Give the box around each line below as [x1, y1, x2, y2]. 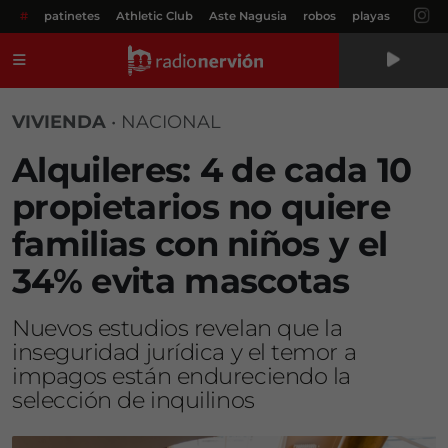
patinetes [44, 9, 100, 23]
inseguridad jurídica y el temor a [12, 338, 357, 366]
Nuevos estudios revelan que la [12, 314, 343, 342]
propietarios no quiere [12, 186, 391, 228]
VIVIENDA [12, 111, 106, 133]
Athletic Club [116, 9, 193, 23]
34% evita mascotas [12, 260, 350, 302]
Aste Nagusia [209, 9, 287, 23]
